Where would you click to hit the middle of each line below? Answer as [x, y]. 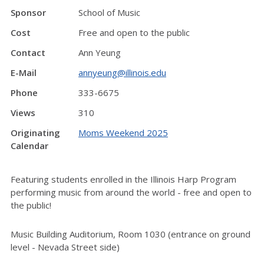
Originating [35, 133]
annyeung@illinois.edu [122, 72]
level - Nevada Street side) [65, 247]
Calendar [29, 146]
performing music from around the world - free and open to [131, 192]
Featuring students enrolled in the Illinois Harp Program [123, 179]
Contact [28, 52]
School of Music [109, 12]
